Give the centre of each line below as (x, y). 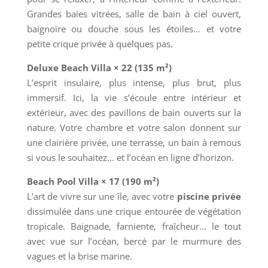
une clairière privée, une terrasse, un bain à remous (134, 142)
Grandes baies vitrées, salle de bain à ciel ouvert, (134, 13)
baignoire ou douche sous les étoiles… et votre (134, 28)
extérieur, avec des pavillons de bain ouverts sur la (134, 112)
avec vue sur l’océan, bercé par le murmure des (134, 241)
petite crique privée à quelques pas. (100, 43)
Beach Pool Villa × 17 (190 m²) (93, 181)
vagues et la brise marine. (79, 256)
